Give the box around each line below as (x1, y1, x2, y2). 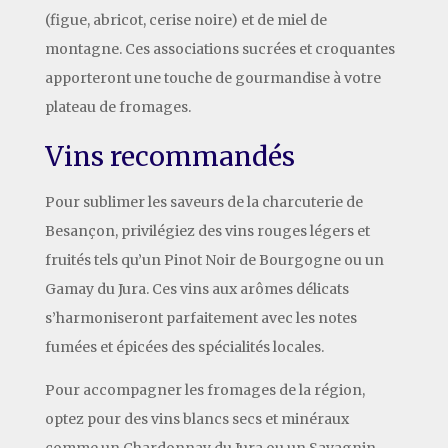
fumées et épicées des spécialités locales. (44, 337, 324, 356)
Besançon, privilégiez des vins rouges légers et (44, 221, 370, 240)
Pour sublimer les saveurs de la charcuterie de (44, 192, 363, 211)
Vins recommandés (44, 139, 295, 173)
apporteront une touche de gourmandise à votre (44, 68, 381, 87)
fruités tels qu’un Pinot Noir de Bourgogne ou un (44, 250, 384, 269)
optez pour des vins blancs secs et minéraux (44, 409, 349, 428)
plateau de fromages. (44, 97, 191, 116)
